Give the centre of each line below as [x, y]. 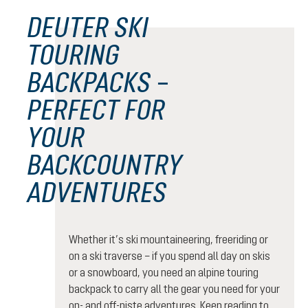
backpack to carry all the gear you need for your [174, 289]
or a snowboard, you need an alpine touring [164, 273]
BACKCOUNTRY [105, 165]
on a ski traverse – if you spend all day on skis [169, 256]
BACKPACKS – [99, 82]
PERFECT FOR [97, 110]
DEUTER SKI [88, 27]
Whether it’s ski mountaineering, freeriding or [168, 240]
